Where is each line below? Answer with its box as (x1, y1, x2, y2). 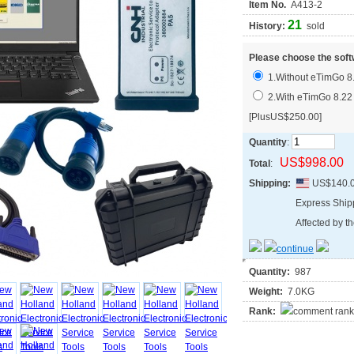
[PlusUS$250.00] (249, 111, 322, 122)
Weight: (249, 286, 283, 297)
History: (249, 21, 288, 32)
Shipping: (249, 178, 291, 189)
